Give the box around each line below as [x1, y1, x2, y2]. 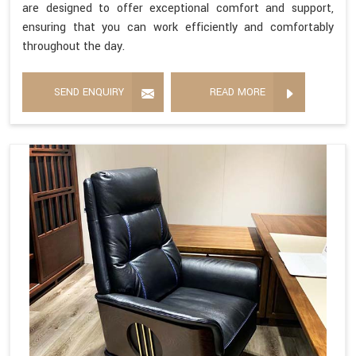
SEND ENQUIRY [54, 84, 124, 99]
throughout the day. [22, 37, 125, 55]
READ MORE [210, 84, 265, 99]
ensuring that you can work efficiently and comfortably [22, 18, 334, 36]
